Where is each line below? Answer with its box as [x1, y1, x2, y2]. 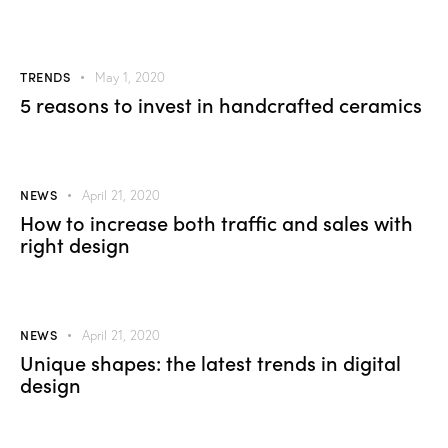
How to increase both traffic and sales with [20, 208, 413, 237]
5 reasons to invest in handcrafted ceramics [20, 90, 422, 119]
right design [20, 230, 130, 259]
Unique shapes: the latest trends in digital [20, 348, 401, 377]
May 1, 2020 [95, 69, 166, 86]
